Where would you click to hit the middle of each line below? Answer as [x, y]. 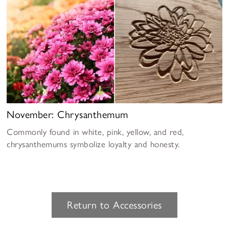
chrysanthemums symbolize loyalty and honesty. [93, 144]
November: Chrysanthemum [67, 115]
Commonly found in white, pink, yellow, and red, [95, 132]
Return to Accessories [114, 205]
